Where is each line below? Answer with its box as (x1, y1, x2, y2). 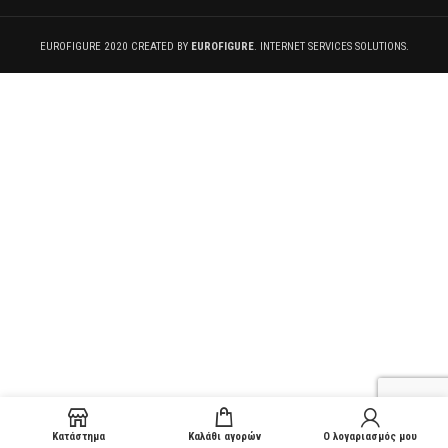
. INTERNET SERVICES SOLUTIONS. (253, 40, 409, 54)
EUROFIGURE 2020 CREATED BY (39, 40, 191, 54)
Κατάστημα (51, 430, 105, 443)
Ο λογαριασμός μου (323, 430, 417, 443)
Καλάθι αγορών (187, 430, 261, 443)
